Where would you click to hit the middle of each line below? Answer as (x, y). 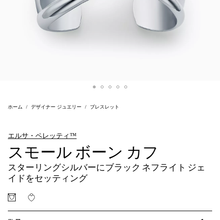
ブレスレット (105, 107)
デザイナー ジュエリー (56, 107)
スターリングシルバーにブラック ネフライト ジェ (107, 167)
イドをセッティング (48, 178)
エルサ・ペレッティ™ (42, 136)
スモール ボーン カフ (83, 152)
